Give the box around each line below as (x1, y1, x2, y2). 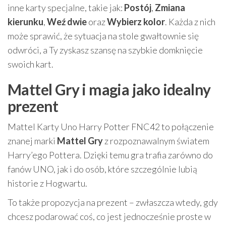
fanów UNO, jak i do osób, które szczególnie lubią (8, 163, 197, 175)
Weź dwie (47, 16, 87, 28)
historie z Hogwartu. (8, 178, 87, 189)
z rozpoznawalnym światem (103, 135, 209, 147)
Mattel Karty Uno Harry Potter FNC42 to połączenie (8, 121, 214, 133)
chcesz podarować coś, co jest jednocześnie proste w (8, 211, 211, 222)
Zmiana (155, 2, 185, 14)
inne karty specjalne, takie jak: (8, 2, 124, 14)
